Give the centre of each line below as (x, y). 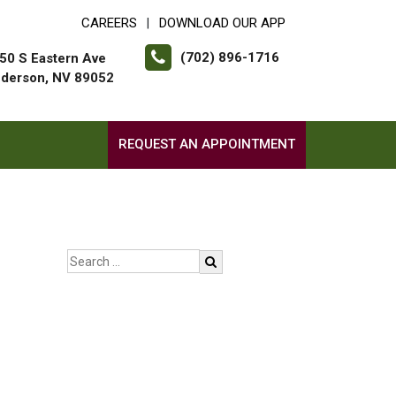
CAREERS (109, 23)
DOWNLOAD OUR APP (222, 23)
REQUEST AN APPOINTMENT (207, 144)
